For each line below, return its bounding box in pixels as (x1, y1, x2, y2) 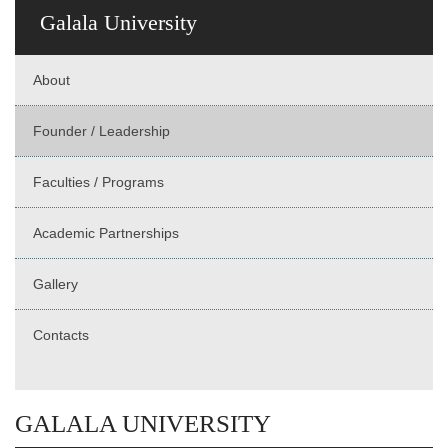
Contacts (33, 326, 89, 343)
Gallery (33, 275, 78, 292)
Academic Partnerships (33, 224, 179, 241)
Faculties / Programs (33, 173, 164, 190)
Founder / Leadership (33, 122, 170, 139)
